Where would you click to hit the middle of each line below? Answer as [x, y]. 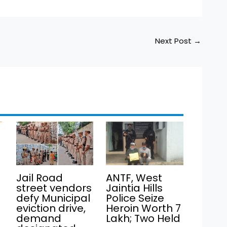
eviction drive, [51, 208]
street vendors [54, 188]
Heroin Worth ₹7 [144, 208]
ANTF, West [134, 178]
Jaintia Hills [135, 188]
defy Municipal [53, 198]
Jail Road [39, 178]
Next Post [175, 41]
